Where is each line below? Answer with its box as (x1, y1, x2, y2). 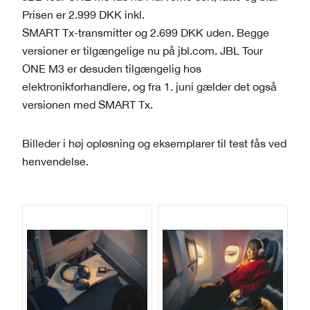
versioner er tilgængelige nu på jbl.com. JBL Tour (22, 44, 263, 57)
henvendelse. (22, 154, 89, 167)
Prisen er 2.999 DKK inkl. (22, 8, 145, 21)
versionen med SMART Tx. (22, 98, 153, 111)
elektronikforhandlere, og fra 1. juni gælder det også (22, 80, 277, 93)
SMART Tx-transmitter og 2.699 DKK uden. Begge (22, 26, 269, 39)
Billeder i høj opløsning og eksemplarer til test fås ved (22, 136, 286, 149)
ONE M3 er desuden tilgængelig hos (22, 62, 201, 75)
